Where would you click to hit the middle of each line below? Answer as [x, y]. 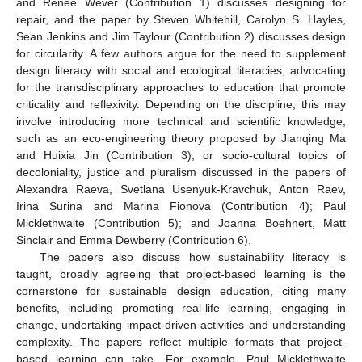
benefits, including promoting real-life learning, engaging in [181, 308]
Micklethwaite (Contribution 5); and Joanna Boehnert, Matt [181, 223]
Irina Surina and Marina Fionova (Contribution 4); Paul [181, 206]
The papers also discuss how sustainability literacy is [192, 257]
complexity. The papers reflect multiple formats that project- [181, 342]
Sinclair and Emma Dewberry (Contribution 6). [134, 240]
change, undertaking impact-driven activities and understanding [181, 325]
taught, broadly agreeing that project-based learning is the [181, 274]
